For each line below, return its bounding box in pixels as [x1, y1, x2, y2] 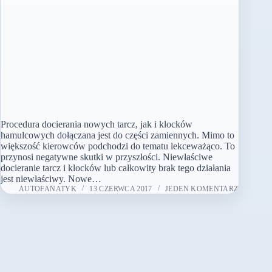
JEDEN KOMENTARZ [165, 185, 239, 194]
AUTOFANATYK [19, 185, 76, 194]
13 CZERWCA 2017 [89, 185, 152, 194]
